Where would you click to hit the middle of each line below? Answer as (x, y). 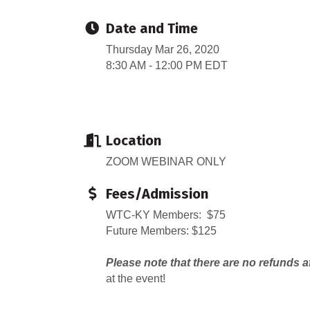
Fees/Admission (157, 194)
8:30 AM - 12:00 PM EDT (167, 66)
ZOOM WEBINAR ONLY (166, 162)
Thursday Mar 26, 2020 (163, 50)
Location (134, 141)
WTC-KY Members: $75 (166, 215)
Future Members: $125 (161, 231)
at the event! (136, 279)
